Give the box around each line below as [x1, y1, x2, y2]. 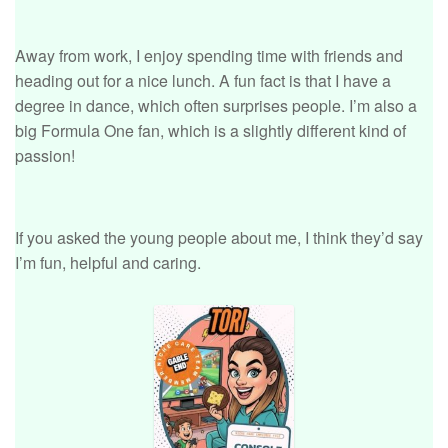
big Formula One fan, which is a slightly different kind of [15, 119, 406, 143]
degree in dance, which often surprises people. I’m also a [15, 94, 417, 118]
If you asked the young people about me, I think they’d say [15, 226, 423, 250]
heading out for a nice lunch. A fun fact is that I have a [15, 69, 391, 93]
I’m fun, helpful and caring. [15, 251, 201, 275]
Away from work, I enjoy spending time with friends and [15, 44, 403, 68]
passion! [15, 144, 75, 168]
